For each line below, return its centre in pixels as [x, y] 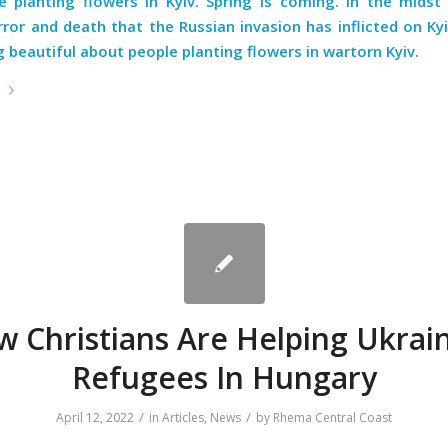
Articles [183, 417]
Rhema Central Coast [332, 417]
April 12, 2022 [95, 417]
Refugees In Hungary [224, 377]
